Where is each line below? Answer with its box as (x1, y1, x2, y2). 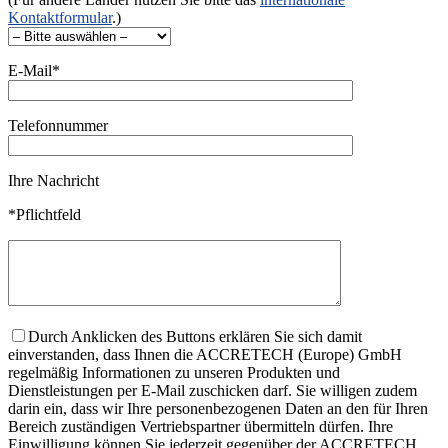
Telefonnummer (8, 116, 108, 134)
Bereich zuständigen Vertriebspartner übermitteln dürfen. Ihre (8, 417, 393, 435)
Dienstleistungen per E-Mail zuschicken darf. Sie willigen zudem (8, 381, 417, 399)
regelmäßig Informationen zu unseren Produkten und (8, 363, 340, 381)
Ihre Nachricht (8, 171, 99, 189)
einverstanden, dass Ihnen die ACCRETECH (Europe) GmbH (8, 345, 402, 363)
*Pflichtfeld (8, 205, 81, 223)
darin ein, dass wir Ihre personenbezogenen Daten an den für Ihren (8, 399, 428, 417)
